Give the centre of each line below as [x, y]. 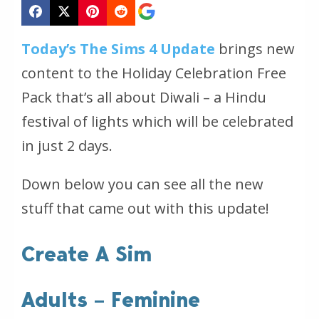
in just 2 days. [67, 146]
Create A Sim [87, 255]
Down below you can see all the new [142, 184]
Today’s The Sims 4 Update [118, 49]
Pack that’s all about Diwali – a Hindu [144, 98]
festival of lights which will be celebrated [157, 122]
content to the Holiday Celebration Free [154, 73]
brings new [255, 49]
